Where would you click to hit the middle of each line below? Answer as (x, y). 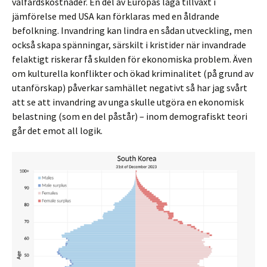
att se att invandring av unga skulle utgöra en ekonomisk (128, 102)
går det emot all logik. (57, 131)
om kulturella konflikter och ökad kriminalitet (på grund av (133, 73)
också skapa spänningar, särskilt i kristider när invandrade (129, 45)
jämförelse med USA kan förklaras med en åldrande (116, 16)
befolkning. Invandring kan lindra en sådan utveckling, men (132, 30)
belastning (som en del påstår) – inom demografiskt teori (130, 116)
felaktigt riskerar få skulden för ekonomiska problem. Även (132, 59)
